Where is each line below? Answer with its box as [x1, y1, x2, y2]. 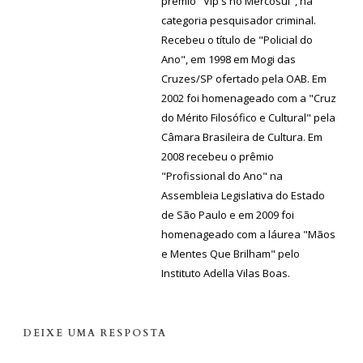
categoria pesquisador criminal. [161, 13, 316, 28]
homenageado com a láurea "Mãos [161, 227, 335, 242]
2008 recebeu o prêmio [161, 149, 274, 164]
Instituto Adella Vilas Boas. [161, 266, 290, 281]
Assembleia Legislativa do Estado [161, 188, 325, 203]
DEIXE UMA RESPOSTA [23, 327, 167, 340]
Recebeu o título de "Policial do [161, 32, 313, 48]
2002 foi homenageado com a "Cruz [161, 91, 336, 106]
